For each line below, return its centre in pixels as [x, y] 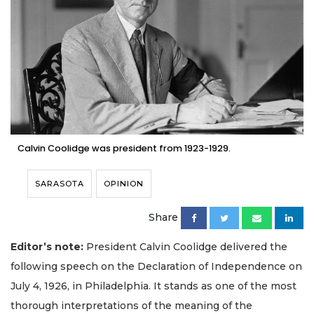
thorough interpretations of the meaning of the [131, 305]
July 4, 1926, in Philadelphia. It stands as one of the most [153, 286]
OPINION [124, 183]
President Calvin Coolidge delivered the [185, 246]
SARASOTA [60, 183]
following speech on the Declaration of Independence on [156, 266]
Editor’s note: [47, 246]
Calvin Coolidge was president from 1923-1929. [124, 148]
